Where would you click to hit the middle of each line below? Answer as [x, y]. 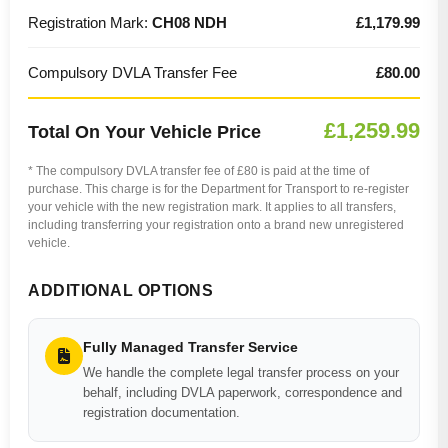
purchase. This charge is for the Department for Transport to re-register [218, 189]
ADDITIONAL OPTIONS [120, 290]
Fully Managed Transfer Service [190, 347]
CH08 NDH [189, 22]
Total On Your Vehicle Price [144, 132]
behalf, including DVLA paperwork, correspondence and [242, 392]
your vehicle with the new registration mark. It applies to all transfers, [212, 207]
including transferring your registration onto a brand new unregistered [216, 225]
